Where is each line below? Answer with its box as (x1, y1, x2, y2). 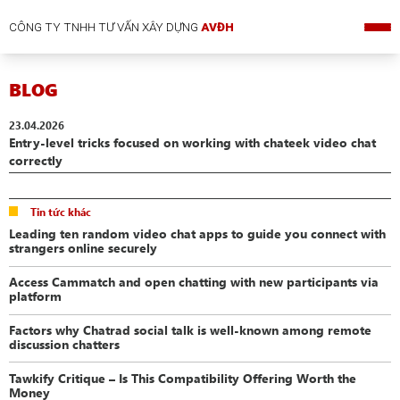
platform (9, 287, 62, 304)
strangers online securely (9, 238, 158, 255)
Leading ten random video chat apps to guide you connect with (9, 224, 387, 241)
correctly (9, 152, 63, 169)
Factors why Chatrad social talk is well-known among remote (9, 321, 372, 337)
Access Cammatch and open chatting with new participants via (9, 272, 379, 289)
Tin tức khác (29, 204, 91, 219)
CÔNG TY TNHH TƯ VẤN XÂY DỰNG (9, 20, 202, 34)
